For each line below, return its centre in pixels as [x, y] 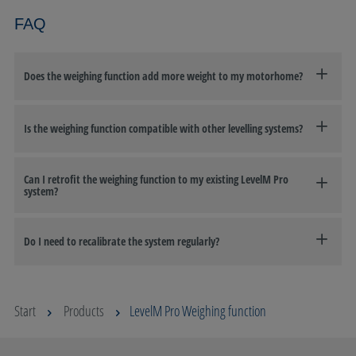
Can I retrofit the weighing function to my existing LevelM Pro [156, 179]
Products [84, 310]
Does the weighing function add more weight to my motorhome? [163, 76]
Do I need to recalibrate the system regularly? [122, 242]
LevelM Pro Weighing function [198, 310]
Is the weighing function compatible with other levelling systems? [163, 129]
